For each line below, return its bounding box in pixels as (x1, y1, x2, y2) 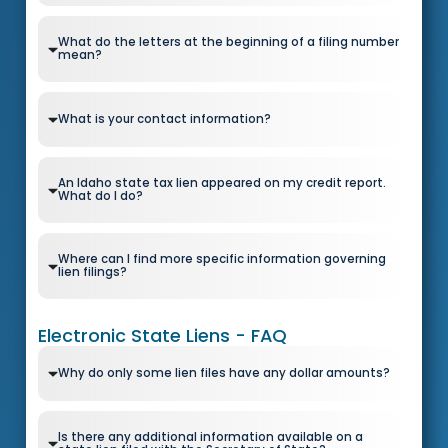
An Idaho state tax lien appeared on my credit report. (57, 175, 386, 192)
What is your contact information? (57, 111, 271, 128)
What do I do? (57, 188, 143, 205)
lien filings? (57, 264, 127, 281)
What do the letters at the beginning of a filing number (57, 34, 399, 51)
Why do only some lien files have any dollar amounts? (57, 364, 390, 381)
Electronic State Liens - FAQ (38, 322, 288, 348)
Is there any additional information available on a (57, 428, 363, 445)
